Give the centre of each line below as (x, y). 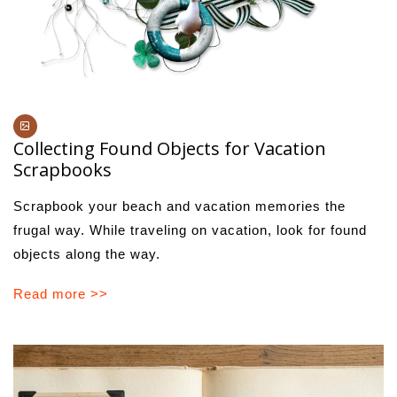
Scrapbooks (62, 169)
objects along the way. (87, 253)
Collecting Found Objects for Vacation (170, 148)
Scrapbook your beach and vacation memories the (179, 206)
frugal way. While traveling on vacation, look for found (190, 230)
